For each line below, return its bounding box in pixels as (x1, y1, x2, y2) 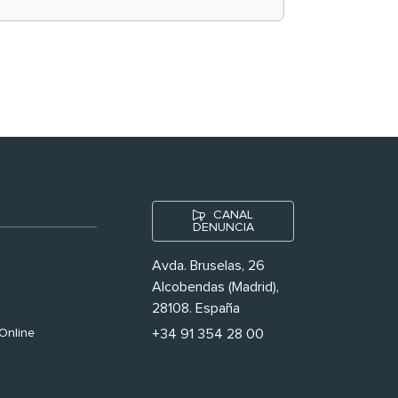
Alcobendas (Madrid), (152, 280, 279, 295)
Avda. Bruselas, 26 (152, 259, 265, 274)
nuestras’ (70, 21, 147, 40)
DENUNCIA (192, 221, 254, 235)
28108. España (152, 301, 240, 316)
